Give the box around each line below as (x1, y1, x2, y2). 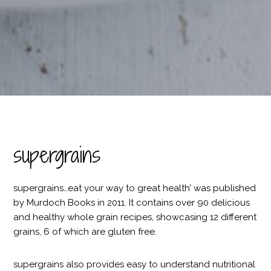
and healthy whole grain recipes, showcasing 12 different (13, 211, 257, 223)
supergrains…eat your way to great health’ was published (13, 182, 256, 194)
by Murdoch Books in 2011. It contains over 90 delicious (13, 197, 250, 208)
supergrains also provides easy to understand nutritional (13, 258, 256, 270)
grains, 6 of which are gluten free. (13, 226, 157, 237)
